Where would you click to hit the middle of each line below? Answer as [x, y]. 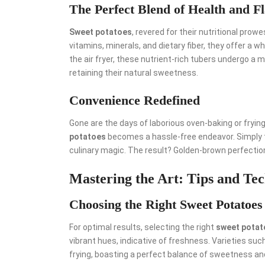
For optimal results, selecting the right [143, 227]
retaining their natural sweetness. [134, 72]
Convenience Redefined [135, 100]
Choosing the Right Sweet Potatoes [166, 204]
